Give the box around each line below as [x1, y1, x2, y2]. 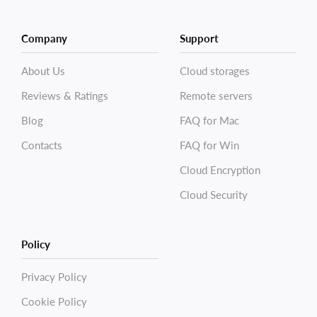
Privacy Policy [21, 270, 87, 283]
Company [21, 31, 67, 45]
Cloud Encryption [180, 163, 260, 176]
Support [180, 31, 219, 45]
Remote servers [180, 88, 253, 102]
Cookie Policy [21, 294, 87, 308]
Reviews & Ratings [21, 88, 108, 102]
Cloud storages [180, 64, 250, 77]
